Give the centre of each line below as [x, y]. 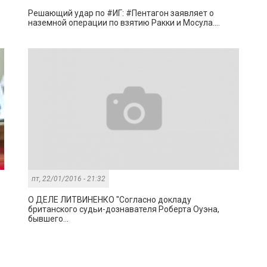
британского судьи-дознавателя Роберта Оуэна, [124, 209]
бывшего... [49, 219]
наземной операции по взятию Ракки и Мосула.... [124, 23]
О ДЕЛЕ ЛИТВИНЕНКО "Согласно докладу [110, 200]
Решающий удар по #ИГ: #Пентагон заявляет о [121, 13]
